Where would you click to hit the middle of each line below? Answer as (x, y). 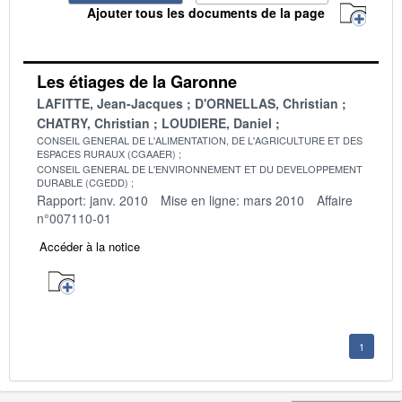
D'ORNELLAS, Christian (267, 103)
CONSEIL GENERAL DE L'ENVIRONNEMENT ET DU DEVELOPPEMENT (200, 168)
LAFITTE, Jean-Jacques (110, 103)
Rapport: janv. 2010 (92, 200)
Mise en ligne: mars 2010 (232, 200)
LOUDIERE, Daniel (217, 122)
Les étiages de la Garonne (137, 81)
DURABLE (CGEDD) (83, 182)
